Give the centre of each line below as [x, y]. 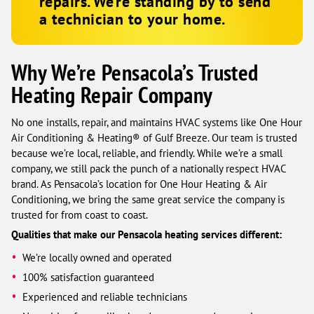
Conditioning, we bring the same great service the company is [148, 199]
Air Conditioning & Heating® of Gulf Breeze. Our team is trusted [154, 137]
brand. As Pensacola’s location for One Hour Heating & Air [139, 184]
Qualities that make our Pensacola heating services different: [146, 234]
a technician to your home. [132, 19]
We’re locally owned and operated [97, 257]
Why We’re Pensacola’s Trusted [135, 72]
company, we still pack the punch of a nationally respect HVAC [149, 168]
